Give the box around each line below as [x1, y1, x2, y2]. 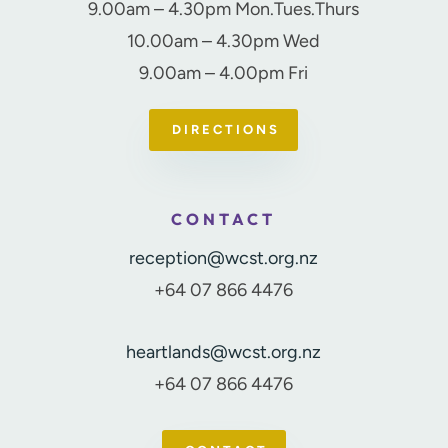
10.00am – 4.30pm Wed [127, 29, 321, 52]
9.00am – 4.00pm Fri [139, 61, 309, 84]
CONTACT [171, 208, 277, 229]
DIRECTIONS [172, 121, 281, 137]
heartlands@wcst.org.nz [126, 340, 322, 363]
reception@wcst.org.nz [129, 246, 319, 269]
